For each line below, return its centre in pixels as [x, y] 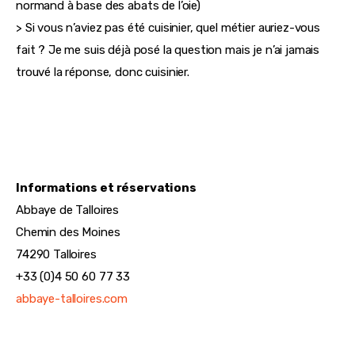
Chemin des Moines [68, 233]
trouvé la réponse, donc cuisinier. [103, 73]
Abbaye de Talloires [68, 210]
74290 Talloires [56, 255]
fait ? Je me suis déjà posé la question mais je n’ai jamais [170, 50]
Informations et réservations [106, 188]
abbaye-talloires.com [72, 299]
